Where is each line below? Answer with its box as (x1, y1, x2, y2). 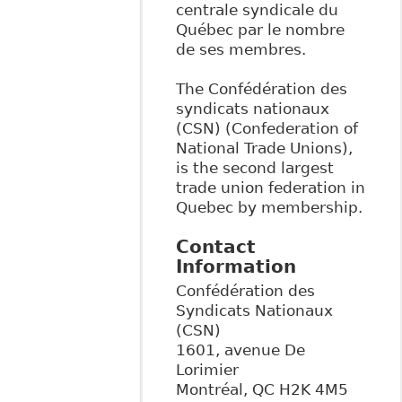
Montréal (175, 380, 243, 399)
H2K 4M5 (278, 380, 348, 399)
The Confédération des (175, 80, 347, 99)
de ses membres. (175, 40, 306, 59)
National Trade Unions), (175, 139, 353, 158)
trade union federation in (175, 179, 365, 197)
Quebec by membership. (175, 198, 363, 217)
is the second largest (175, 159, 334, 178)
